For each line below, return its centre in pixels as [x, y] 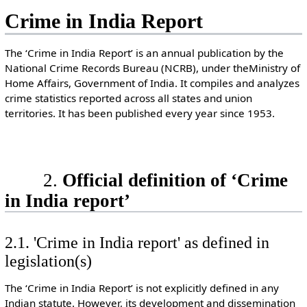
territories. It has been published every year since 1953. [139, 113]
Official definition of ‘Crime [175, 180]
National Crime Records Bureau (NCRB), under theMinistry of [152, 68]
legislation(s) [48, 261]
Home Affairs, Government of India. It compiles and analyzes [152, 83]
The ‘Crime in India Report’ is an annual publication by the [144, 53]
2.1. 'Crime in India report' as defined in [137, 243]
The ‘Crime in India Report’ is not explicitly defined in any [142, 288]
